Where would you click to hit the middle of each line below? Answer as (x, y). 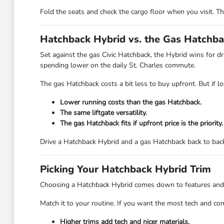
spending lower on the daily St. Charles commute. (117, 65)
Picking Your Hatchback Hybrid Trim (125, 169)
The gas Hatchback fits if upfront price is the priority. (141, 123)
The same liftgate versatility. (103, 113)
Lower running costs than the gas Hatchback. (130, 102)
